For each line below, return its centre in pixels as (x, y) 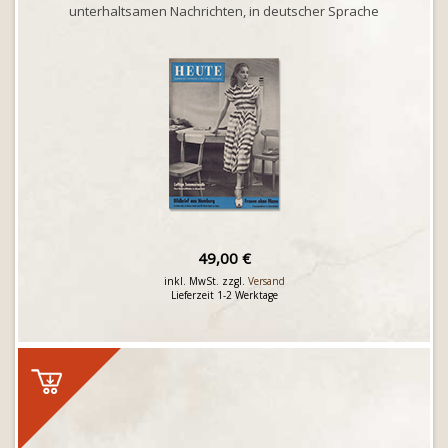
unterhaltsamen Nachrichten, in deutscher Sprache (224, 11)
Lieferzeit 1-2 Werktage (224, 295)
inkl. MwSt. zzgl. (205, 281)
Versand (266, 281)
